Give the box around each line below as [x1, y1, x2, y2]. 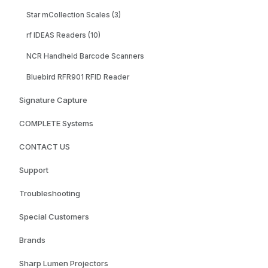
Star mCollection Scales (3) [26, 10, 121, 19]
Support [19, 165, 48, 175]
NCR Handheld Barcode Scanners [26, 52, 144, 61]
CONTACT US [19, 141, 70, 151]
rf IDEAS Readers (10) [26, 31, 100, 40]
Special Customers [19, 211, 89, 221]
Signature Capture [19, 95, 87, 105]
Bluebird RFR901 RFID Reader [26, 72, 129, 81]
